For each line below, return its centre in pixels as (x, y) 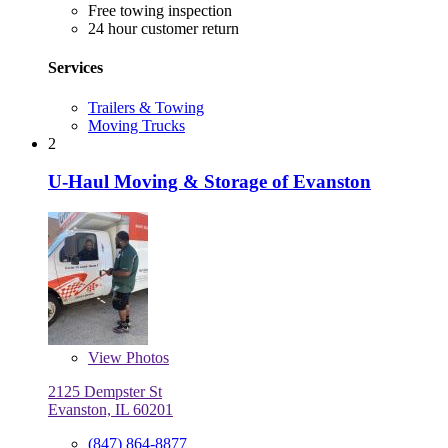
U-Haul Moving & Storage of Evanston (209, 182)
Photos (145, 358)
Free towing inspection (160, 11)
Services (75, 68)
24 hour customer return (163, 29)
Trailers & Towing (146, 107)
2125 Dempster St (105, 392)
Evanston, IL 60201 (110, 410)
